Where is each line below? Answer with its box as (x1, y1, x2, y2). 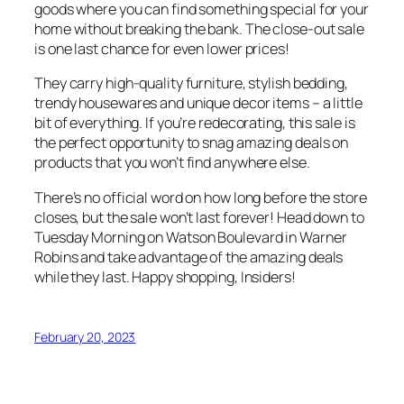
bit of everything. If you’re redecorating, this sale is (34, 113, 355, 133)
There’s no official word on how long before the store (34, 187, 367, 207)
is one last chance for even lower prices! (34, 39, 289, 60)
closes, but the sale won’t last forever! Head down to (34, 207, 364, 227)
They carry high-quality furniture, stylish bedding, (34, 73, 348, 94)
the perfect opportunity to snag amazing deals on (34, 133, 349, 153)
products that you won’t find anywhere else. (34, 152, 310, 173)
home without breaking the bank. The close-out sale (34, 19, 364, 40)
